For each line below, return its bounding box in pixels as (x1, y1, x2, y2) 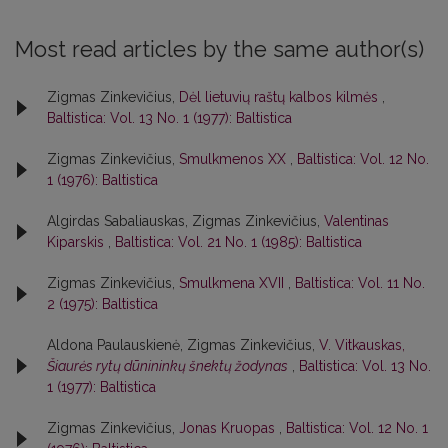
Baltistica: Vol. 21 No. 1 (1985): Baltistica (115, 233, 362, 250)
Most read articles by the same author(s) (15, 36, 424, 62)
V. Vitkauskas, (319, 336, 405, 353)
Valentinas (324, 212, 389, 229)
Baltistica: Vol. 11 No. (295, 274, 425, 291)
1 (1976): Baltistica (47, 171, 158, 188)
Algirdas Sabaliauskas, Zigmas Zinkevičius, (47, 212, 324, 229)
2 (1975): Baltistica (47, 295, 158, 312)
